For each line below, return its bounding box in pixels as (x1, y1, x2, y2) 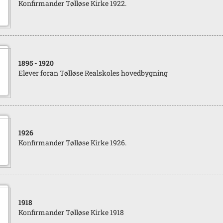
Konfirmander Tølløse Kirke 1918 (18, 208, 124, 217)
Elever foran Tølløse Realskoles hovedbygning (18, 68, 168, 78)
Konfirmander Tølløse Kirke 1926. (18, 138, 126, 147)
